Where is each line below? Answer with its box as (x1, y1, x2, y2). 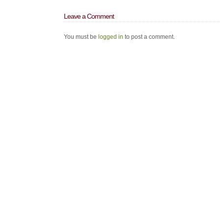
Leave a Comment (64, 12, 114, 21)
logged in (98, 33, 123, 41)
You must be (64, 33, 98, 41)
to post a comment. (123, 33, 175, 41)
